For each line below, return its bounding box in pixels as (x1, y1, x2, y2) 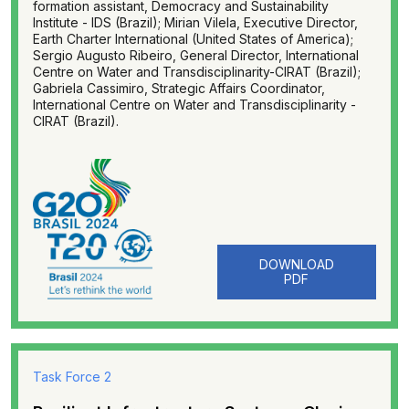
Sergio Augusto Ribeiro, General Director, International (33, 47, 359, 63)
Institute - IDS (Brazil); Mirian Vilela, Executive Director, (33, 15, 358, 30)
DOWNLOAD (258, 257, 334, 272)
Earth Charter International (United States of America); (33, 31, 353, 47)
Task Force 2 (33, 369, 111, 384)
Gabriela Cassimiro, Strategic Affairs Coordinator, (33, 80, 325, 96)
